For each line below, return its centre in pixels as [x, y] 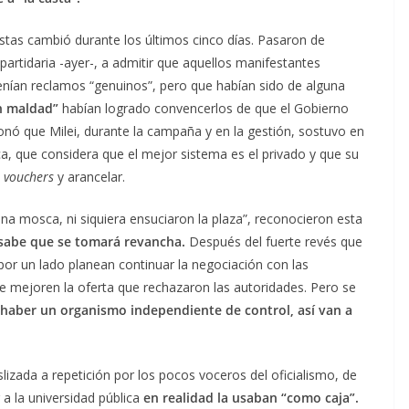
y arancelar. [91, 176]
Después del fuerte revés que [276, 241]
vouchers [31, 176]
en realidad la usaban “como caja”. [249, 397]
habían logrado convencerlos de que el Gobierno [204, 108]
